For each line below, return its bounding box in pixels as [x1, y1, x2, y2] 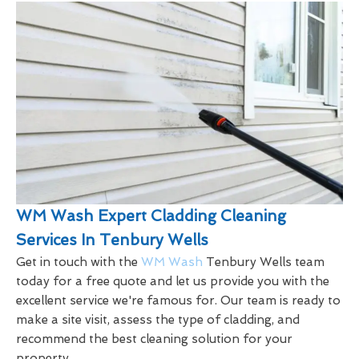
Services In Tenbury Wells [16, 230, 208, 249]
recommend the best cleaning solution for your [16, 331, 292, 346]
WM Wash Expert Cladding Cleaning [16, 206, 286, 225]
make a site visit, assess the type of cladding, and [16, 312, 300, 327]
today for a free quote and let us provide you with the [16, 273, 329, 288]
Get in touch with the [16, 254, 141, 269]
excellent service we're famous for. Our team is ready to [16, 292, 341, 308]
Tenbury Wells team [203, 254, 325, 269]
